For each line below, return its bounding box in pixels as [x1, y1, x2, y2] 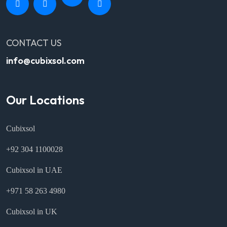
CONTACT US [6, 37, 61, 49]
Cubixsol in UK [6, 207, 57, 216]
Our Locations [6, 92, 85, 107]
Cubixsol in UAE [6, 166, 62, 174]
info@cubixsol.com [6, 55, 85, 66]
